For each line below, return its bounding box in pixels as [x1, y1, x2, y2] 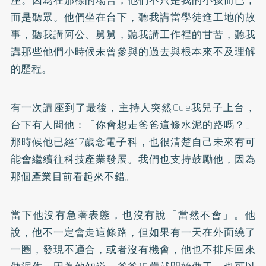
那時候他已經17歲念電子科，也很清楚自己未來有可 [10, 134, 256, 150]
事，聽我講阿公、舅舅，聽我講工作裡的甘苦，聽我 [10, 26, 256, 42]
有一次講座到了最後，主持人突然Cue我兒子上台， [10, 99, 256, 115]
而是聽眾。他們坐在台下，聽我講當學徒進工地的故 [10, 9, 256, 25]
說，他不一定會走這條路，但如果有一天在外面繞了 [10, 224, 256, 240]
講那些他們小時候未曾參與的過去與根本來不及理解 [10, 43, 256, 59]
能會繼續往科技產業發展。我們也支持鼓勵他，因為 [10, 151, 256, 167]
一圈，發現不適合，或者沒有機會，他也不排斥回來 [10, 241, 256, 257]
